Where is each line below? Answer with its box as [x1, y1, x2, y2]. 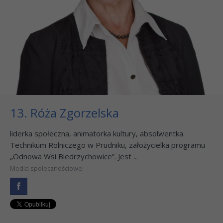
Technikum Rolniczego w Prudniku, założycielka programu [10, 139, 205, 150]
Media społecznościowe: [10, 163, 84, 173]
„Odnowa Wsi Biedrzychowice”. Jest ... [10, 151, 138, 161]
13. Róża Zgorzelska [10, 104, 119, 121]
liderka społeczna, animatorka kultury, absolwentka [10, 128, 183, 138]
